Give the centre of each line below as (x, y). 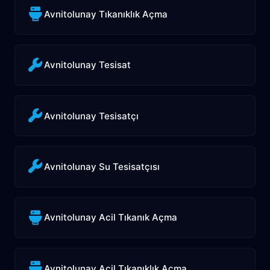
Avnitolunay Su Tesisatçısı (102, 166)
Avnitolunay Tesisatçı (92, 116)
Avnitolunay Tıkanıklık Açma (106, 14)
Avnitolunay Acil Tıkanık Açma (111, 218)
